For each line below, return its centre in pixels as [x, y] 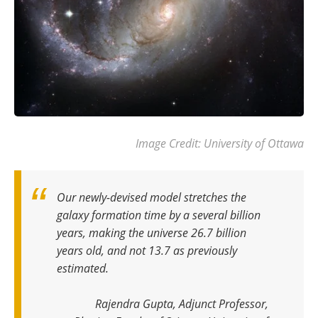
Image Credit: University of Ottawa [220, 143]
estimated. [83, 268]
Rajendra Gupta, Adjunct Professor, [182, 303]
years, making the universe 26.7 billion [152, 232]
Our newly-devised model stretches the [152, 197]
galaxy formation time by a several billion [159, 214]
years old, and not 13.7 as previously [147, 250]
